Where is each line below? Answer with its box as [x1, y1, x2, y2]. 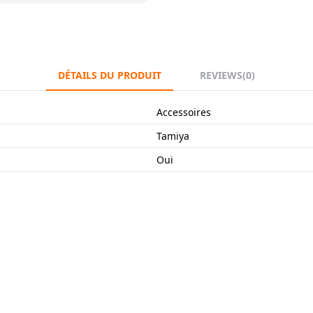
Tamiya [156, 129, 189, 143]
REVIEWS [199, 68, 242, 82]
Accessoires [156, 105, 211, 119]
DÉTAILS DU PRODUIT [58, 68, 162, 82]
